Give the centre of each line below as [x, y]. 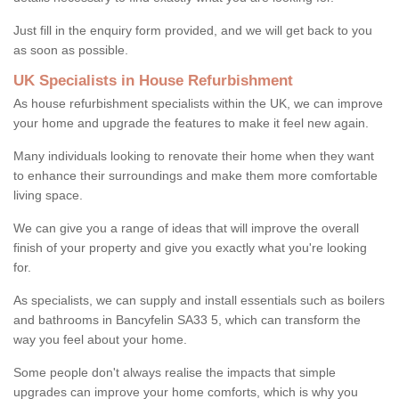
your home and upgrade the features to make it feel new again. [191, 122]
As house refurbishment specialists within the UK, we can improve [198, 103]
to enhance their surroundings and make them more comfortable [195, 175]
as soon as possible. [73, 49]
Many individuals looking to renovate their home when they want [194, 155]
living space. [48, 195]
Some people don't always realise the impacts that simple [175, 372]
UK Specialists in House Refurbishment [153, 80]
